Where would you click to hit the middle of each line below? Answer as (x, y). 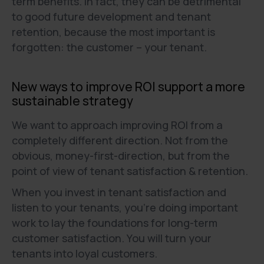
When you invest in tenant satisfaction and (119, 192)
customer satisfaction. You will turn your (112, 238)
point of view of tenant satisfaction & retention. (131, 171)
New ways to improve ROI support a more (128, 87)
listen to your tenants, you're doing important (125, 207)
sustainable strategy (72, 101)
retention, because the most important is (113, 32)
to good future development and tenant (111, 16)
